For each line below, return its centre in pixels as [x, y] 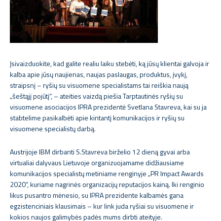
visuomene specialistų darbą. [53, 129]
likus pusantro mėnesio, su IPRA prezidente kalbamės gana [97, 195]
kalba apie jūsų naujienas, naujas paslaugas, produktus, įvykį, [99, 74]
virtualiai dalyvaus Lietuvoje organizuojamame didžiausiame [97, 163]
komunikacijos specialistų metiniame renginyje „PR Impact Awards [107, 173]
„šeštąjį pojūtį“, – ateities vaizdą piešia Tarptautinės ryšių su [96, 96]
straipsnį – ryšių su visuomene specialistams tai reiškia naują [99, 85]
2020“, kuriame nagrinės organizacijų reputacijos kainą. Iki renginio [107, 184]
